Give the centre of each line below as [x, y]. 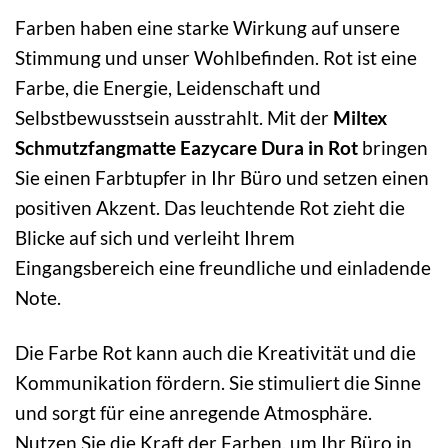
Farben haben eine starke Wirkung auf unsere [207, 28]
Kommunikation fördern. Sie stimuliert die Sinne [218, 383]
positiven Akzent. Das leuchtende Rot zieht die [210, 208]
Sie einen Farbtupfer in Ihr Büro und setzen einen [222, 178]
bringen [393, 148]
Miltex [360, 118]
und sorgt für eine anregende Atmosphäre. [193, 413]
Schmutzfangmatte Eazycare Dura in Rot [186, 148]
